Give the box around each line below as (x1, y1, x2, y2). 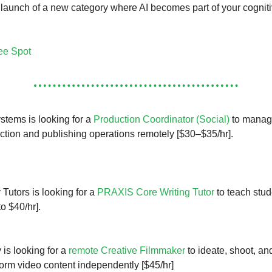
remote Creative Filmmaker (69, 245, 188, 256)
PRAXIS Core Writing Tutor (97, 186, 217, 197)
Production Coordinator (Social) (93, 114, 229, 124)
